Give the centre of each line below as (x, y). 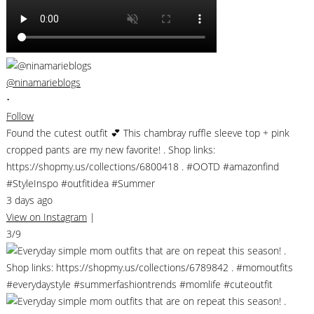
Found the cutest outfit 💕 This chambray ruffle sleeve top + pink (148, 132)
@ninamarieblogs (43, 82)
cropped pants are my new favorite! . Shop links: (111, 149)
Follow (20, 116)
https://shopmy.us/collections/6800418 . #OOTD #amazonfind (143, 166)
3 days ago (29, 200)
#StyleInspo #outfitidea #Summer (81, 183)
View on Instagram (47, 217)
